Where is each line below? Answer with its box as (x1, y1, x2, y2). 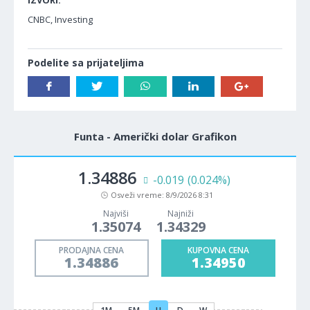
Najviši (102, 208, 129, 219)
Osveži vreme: (111, 190, 166, 200)
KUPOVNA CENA (188, 244, 250, 256)
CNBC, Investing (28, 13, 93, 26)
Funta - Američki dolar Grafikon (73, 129, 237, 143)
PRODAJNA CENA (59, 244, 125, 256)
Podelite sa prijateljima (28, 56, 144, 69)
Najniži (167, 208, 194, 219)
